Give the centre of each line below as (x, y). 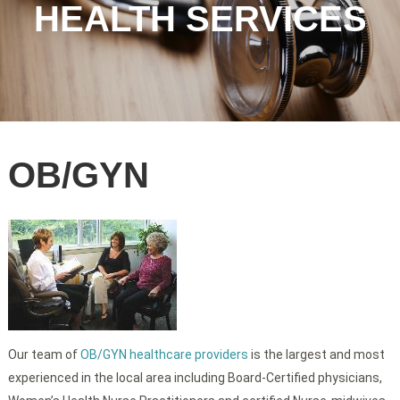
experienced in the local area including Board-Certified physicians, (195, 378)
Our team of (44, 355)
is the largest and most (316, 355)
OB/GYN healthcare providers (164, 355)
